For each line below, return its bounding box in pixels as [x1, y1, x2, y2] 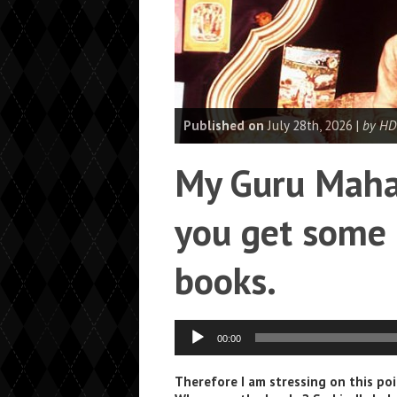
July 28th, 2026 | [264, 117, 362, 134]
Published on [183, 117, 264, 134]
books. [175, 256, 276, 305]
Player [174, 337, 210, 354]
